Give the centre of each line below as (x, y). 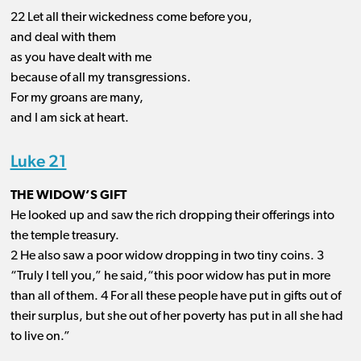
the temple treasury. (64, 237)
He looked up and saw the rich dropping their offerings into (172, 216)
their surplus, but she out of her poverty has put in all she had (176, 317)
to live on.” (40, 337)
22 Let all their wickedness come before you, (131, 18)
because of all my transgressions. (100, 79)
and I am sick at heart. (69, 119)
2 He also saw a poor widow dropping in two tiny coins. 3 (167, 257)
